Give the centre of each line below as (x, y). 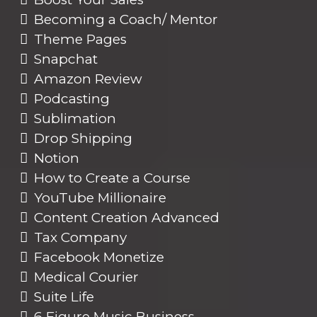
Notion (57, 158)
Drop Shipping (83, 138)
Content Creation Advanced (127, 217)
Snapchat (66, 59)
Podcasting (72, 98)
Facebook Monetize (99, 257)
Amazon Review (88, 79)
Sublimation (75, 118)
